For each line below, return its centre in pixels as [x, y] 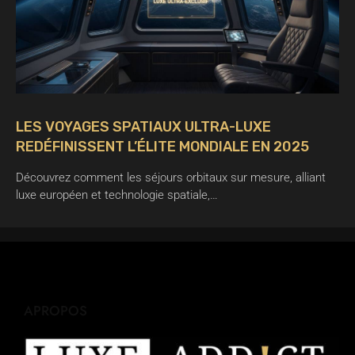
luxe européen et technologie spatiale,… [117, 195]
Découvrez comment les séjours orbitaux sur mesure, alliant [171, 178]
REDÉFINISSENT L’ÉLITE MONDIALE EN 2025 [162, 147]
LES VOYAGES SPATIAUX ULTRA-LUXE [143, 127]
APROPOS [55, 311]
